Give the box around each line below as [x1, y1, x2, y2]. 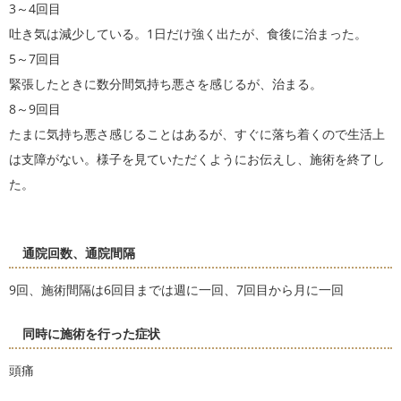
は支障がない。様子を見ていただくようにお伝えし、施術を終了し [9, 150, 385, 168]
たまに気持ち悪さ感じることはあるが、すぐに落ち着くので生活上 [9, 125, 385, 143]
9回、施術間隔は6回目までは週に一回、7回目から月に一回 [9, 281, 344, 299]
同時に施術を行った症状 [22, 325, 160, 343]
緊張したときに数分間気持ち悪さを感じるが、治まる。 [9, 75, 322, 93]
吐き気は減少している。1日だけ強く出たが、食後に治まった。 [9, 25, 367, 43]
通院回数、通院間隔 [22, 244, 135, 262]
